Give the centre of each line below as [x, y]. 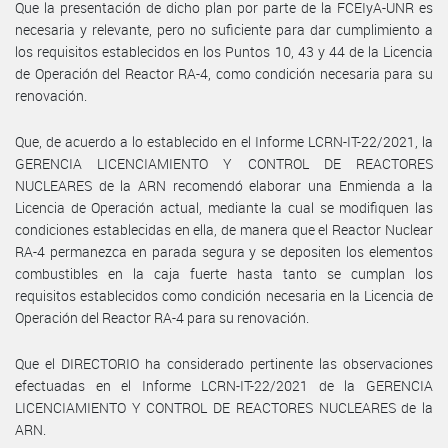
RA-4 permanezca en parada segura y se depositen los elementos [224, 251]
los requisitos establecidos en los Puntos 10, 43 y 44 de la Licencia [224, 51]
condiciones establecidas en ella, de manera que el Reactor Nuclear [224, 229]
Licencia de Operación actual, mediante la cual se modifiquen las [224, 207]
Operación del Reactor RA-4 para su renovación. [162, 317]
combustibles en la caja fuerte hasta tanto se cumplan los [224, 273]
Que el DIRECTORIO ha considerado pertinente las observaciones [224, 363]
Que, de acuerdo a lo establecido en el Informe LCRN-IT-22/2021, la [224, 141]
